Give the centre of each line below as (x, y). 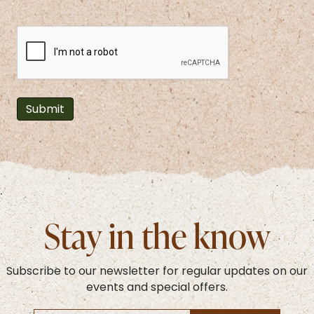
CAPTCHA (64, 38)
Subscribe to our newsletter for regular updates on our (157, 271)
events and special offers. (157, 287)
